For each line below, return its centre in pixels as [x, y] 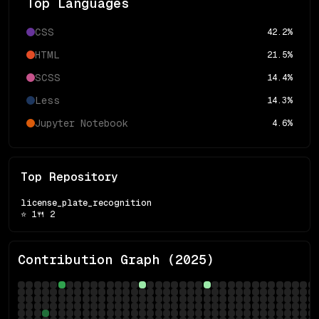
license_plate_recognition [86, 203]
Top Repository [69, 177]
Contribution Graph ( [96, 260]
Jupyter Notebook [82, 123]
